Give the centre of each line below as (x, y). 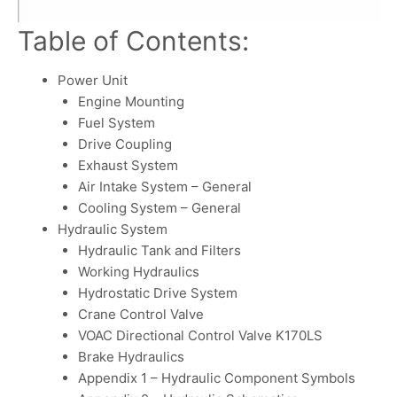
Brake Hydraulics (131, 357)
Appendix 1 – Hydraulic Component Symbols (216, 378)
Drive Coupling (125, 144)
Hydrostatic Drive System (157, 293)
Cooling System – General (159, 208)
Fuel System (116, 123)
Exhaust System (128, 165)
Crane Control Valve (140, 314)
